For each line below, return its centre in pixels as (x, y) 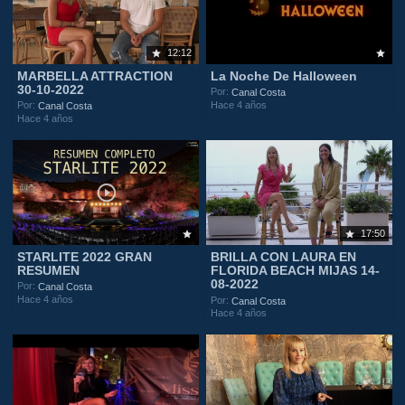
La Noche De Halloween (284, 76)
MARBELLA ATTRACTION (95, 76)
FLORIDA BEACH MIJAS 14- (296, 271)
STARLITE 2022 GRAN (85, 256)
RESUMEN (49, 271)
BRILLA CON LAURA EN (284, 256)
